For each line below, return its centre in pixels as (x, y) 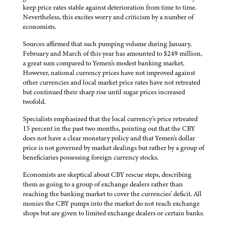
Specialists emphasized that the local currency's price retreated (110, 119)
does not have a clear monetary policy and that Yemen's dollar (109, 138)
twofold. (34, 102)
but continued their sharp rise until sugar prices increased (104, 92)
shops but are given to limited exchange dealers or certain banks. (113, 213)
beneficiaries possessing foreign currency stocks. (91, 158)
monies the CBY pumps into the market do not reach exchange (111, 204)
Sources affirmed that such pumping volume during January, (107, 44)
